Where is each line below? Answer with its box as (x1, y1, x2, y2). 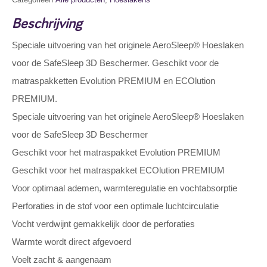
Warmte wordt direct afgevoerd (12, 237, 131, 247)
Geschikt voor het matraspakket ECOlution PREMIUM (12, 165, 225, 175)
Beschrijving (12, 13, 82, 32)
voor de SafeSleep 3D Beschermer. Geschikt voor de (12, 58, 219, 68)
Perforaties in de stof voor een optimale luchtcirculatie (12, 201, 219, 211)
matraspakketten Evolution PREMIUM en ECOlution (12, 76, 215, 86)
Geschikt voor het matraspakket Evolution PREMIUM (12, 147, 221, 157)
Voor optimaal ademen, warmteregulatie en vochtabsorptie (12, 183, 237, 193)
